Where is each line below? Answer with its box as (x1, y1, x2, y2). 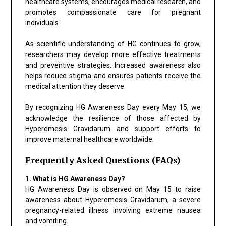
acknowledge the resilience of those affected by (25, 114, 201, 122)
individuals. (25, 18, 60, 27)
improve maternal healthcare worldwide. (25, 135, 154, 143)
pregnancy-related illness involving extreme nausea (25, 206, 201, 214)
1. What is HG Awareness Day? (25, 174, 125, 183)
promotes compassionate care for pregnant (25, 8, 201, 16)
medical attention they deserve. (25, 82, 126, 90)
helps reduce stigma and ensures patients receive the (25, 71, 201, 80)
